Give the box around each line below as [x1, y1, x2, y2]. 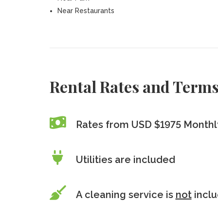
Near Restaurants [57, 7, 114, 15]
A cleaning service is [75, 189, 176, 200]
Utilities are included [75, 154, 175, 165]
